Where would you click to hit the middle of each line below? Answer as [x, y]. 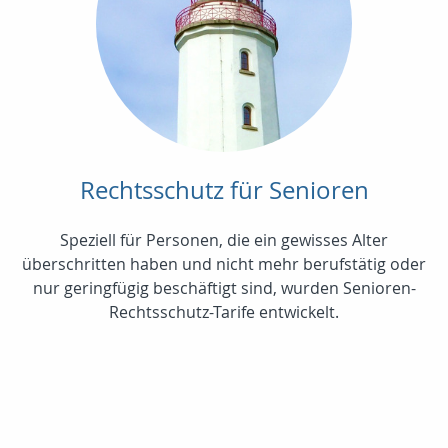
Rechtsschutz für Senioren [224, 190]
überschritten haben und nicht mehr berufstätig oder [224, 264]
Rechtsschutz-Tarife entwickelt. [224, 312]
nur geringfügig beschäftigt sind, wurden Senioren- [224, 288]
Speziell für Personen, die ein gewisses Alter [224, 240]
